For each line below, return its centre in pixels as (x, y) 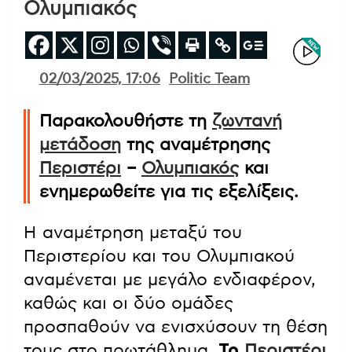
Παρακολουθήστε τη (126, 121)
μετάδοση (80, 144)
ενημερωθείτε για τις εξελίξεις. (169, 191)
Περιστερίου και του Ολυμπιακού (159, 256)
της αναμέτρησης (196, 144)
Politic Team (209, 79)
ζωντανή (247, 121)
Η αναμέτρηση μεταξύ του (133, 232)
